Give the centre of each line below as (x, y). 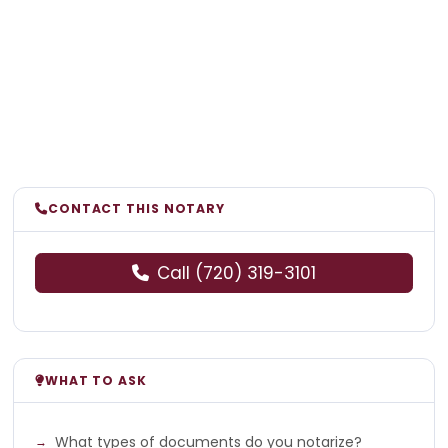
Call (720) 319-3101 (237, 272)
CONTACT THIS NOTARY (136, 209)
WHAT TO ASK (95, 380)
